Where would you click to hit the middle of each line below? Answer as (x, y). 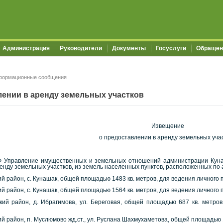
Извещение (167, 126)
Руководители (81, 48)
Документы (129, 48)
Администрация (26, 48)
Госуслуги (171, 48)
